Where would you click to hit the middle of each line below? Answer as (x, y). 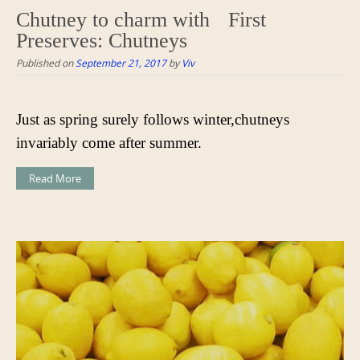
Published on (46, 62)
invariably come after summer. (109, 142)
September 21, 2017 (121, 62)
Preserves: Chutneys (102, 40)
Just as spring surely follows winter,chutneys (153, 119)
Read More (55, 178)
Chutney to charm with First (141, 19)
